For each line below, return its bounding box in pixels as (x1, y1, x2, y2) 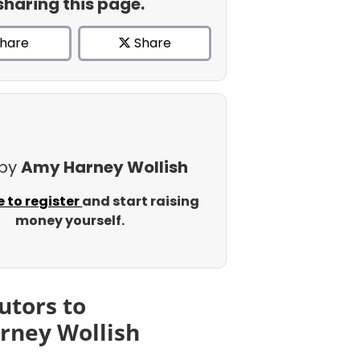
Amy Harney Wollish (20, 156, 188, 178)
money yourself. (14, 211, 125, 230)
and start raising (82, 192, 200, 211)
